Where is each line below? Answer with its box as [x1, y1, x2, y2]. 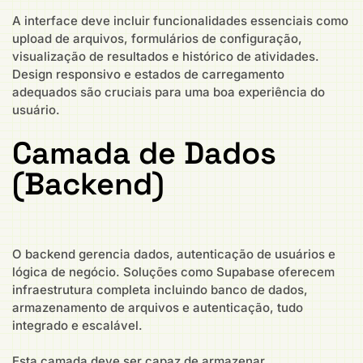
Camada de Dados [12, 133, 276, 173]
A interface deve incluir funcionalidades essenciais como [12, 13, 348, 29]
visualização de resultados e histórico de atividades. [12, 49, 319, 65]
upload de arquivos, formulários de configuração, [12, 31, 302, 47]
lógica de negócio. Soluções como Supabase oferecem [12, 263, 335, 280]
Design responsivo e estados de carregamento [12, 66, 284, 83]
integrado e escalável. [12, 317, 143, 333]
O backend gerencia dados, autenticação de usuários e [12, 246, 335, 262]
